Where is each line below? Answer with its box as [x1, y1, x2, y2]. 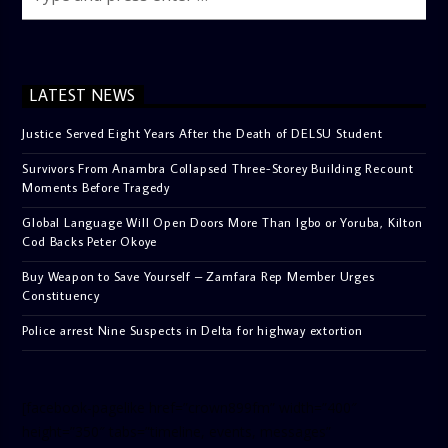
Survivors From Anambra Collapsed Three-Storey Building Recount [22, 159, 415, 176]
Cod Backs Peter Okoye [22, 232, 158, 249]
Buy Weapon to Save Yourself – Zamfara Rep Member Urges [22, 267, 375, 284]
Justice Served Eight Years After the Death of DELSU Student [22, 124, 383, 141]
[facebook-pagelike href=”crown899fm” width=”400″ [22, 397, 358, 417]
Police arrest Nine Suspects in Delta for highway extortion [22, 321, 363, 338]
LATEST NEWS [30, 85, 137, 106]
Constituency [22, 286, 101, 303]
